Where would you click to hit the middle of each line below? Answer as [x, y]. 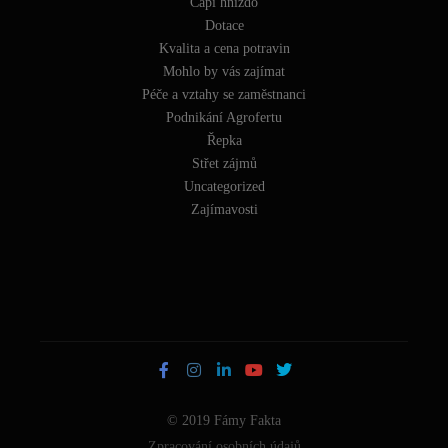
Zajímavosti [224, 209]
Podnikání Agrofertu [224, 117]
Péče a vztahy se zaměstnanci [224, 94]
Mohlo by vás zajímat [224, 71]
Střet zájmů [224, 163]
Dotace [224, 25]
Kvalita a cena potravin [224, 48]
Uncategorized [224, 186]
